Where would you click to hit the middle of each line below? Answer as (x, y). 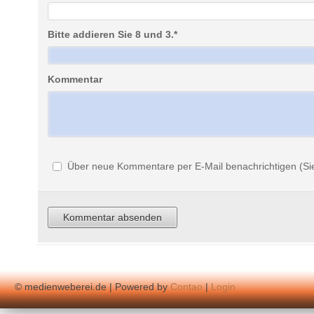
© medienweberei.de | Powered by (93, 287)
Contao (187, 287)
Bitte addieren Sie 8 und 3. (111, 35)
